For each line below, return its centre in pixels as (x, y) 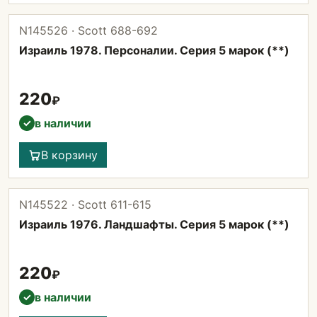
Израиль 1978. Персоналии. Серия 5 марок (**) (154, 50)
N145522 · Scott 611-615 (85, 204)
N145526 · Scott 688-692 (88, 30)
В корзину (69, 155)
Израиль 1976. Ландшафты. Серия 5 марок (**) (154, 224)
